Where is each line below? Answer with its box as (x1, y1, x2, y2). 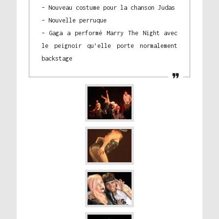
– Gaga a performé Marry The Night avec (41, 29, 178, 37)
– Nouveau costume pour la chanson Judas (41, 3, 175, 11)
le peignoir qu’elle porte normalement (41, 42, 178, 49)
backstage (41, 54, 72, 62)
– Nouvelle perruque (41, 16, 107, 24)
